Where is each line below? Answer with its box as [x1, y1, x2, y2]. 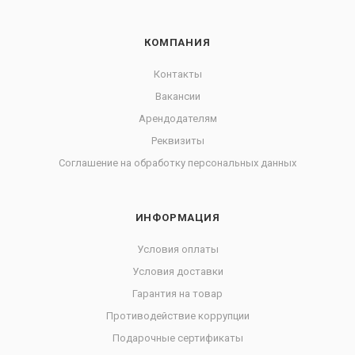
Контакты [153, 68, 202, 80]
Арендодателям [138, 113, 217, 124]
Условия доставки [132, 265, 223, 277]
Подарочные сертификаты [112, 332, 243, 344]
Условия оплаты [136, 243, 219, 255]
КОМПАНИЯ [144, 36, 211, 48]
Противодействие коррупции [105, 310, 250, 322]
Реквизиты [151, 135, 204, 147]
